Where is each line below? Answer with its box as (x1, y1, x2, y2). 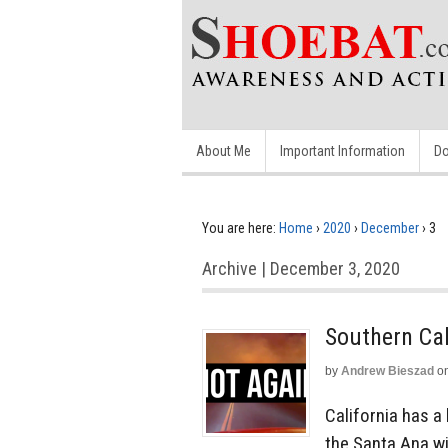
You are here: (202, 220, 276, 236)
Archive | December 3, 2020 (202, 258, 400, 279)
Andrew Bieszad (341, 364, 434, 378)
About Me (196, 143, 251, 159)
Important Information (280, 143, 405, 159)
